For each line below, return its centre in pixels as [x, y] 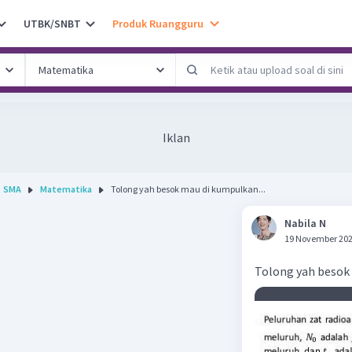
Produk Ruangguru [158, 23]
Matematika [66, 189]
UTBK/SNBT [52, 23]
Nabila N [305, 223]
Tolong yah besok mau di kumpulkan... [188, 189]
